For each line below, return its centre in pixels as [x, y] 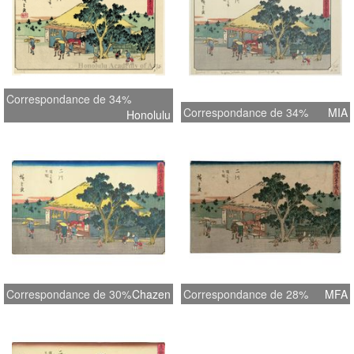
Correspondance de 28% [246, 294]
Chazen [151, 294]
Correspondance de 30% [69, 294]
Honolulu [149, 115]
